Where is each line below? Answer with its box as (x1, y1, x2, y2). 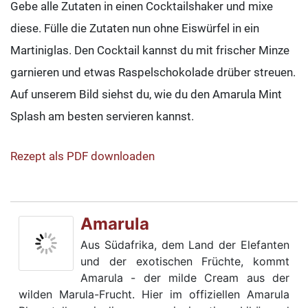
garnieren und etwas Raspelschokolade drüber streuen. (10, 65, 296, 80)
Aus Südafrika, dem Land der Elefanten (80, 238, 289, 252)
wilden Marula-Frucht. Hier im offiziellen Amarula (19, 287, 289, 302)
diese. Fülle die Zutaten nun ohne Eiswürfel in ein (10, 21, 259, 36)
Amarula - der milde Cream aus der (80, 271, 289, 285)
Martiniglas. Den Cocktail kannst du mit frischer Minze (10, 43, 289, 58)
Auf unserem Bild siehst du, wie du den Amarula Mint (10, 87, 282, 102)
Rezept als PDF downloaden (10, 148, 155, 163)
